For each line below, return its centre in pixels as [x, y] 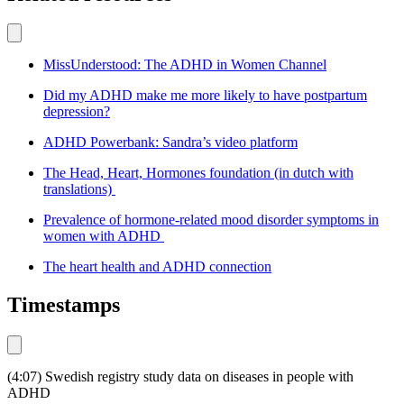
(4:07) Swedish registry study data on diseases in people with [180, 377]
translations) [79, 189]
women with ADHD [104, 236]
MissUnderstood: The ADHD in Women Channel [185, 65]
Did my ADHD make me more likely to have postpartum [205, 96]
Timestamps [64, 305]
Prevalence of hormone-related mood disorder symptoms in [211, 220]
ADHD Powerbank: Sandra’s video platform [170, 142]
